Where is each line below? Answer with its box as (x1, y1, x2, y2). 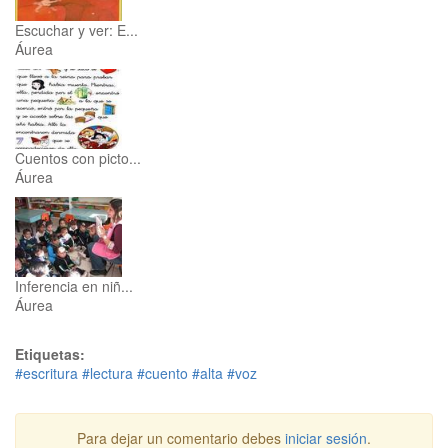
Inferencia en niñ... (15, 275, 133, 296)
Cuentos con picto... (15, 147, 141, 168)
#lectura (82, 362, 133, 383)
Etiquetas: (15, 343, 85, 364)
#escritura (15, 362, 78, 383)
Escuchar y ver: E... (15, 19, 138, 40)
